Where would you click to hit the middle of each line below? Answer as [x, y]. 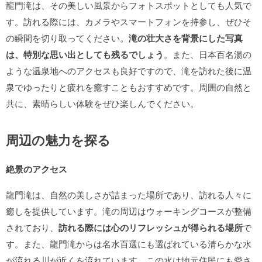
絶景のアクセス [37, 169]
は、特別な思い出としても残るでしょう [85, 54]
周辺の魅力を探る [58, 140]
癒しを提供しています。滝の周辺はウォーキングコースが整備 [129, 211]
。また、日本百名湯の [208, 54]
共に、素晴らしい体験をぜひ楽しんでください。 [102, 103]
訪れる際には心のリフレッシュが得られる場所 [151, 227]
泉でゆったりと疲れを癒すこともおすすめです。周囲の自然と [129, 87]
